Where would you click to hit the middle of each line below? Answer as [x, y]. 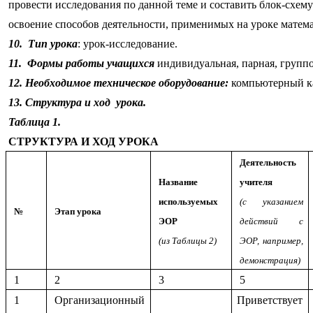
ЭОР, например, [271, 241]
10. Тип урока [43, 44]
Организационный [99, 300]
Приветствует [270, 300]
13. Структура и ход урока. [77, 103]
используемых [188, 202]
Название [178, 182]
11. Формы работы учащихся [80, 64]
